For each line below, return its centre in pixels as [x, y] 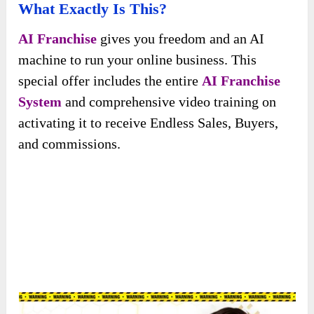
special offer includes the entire [110, 80]
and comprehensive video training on [169, 101]
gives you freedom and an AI [181, 38]
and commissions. [70, 143]
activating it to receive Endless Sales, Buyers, [149, 122]
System [40, 101]
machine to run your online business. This [138, 59]
